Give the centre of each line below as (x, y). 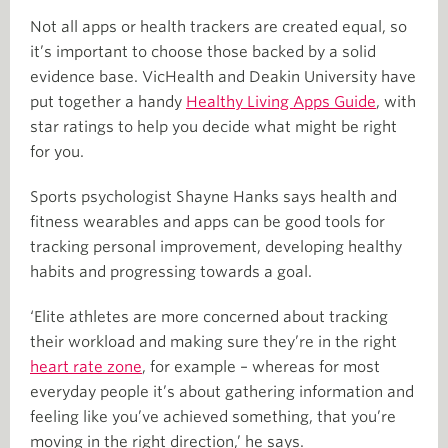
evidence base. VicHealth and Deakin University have (223, 76)
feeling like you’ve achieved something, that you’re (213, 416)
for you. (57, 151)
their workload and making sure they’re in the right (213, 341)
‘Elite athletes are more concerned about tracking (209, 316)
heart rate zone (86, 366)
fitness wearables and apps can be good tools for (207, 221)
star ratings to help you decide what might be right (213, 126)
